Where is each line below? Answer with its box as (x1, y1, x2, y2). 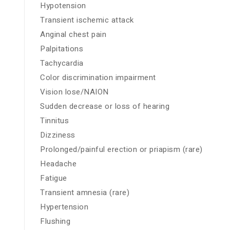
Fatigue (40, 172, 67, 184)
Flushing (40, 216, 70, 227)
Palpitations (40, 43, 83, 55)
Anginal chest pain (40, 29, 106, 41)
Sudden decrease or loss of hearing (40, 101, 169, 112)
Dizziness (40, 129, 75, 141)
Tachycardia (40, 57, 84, 69)
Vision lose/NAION (40, 86, 109, 98)
